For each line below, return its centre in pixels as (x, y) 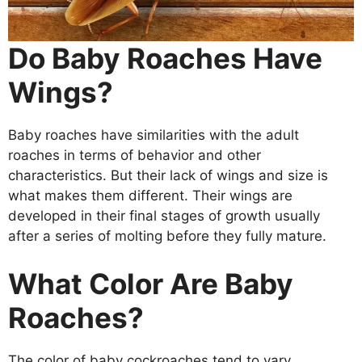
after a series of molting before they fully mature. (167, 236)
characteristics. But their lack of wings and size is (168, 175)
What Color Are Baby (151, 284)
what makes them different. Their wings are (150, 195)
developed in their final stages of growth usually (164, 215)
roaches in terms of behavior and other (135, 155)
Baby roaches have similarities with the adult (154, 135)
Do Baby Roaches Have (165, 58)
